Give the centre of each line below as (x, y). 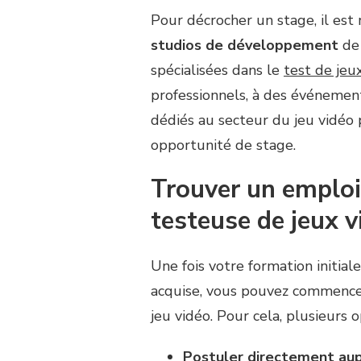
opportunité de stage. (223, 145)
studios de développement (245, 46)
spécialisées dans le (217, 71)
